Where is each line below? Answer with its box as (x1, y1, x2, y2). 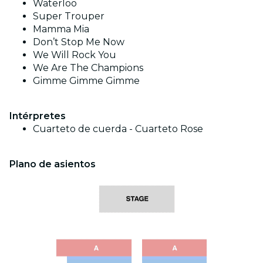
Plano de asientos (9, 158, 96, 170)
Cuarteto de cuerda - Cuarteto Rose (33, 123, 203, 134)
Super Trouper (33, 10, 104, 22)
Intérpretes (9, 110, 66, 122)
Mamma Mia (33, 23, 89, 35)
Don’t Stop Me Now (33, 36, 124, 48)
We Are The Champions (33, 62, 143, 73)
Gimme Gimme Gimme (33, 75, 140, 86)
